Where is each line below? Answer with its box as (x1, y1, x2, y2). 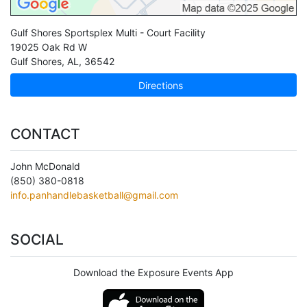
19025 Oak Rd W (10, 41, 87, 53)
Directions (136, 79, 184, 91)
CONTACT (10, 125, 80, 143)
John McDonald (10, 160, 80, 173)
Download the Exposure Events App (73, 266, 234, 278)
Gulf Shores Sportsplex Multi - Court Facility (10, 27, 206, 39)
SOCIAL (10, 231, 64, 249)
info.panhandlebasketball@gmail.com (10, 189, 178, 201)
